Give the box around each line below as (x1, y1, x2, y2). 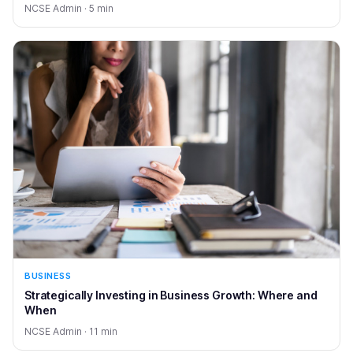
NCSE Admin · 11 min (24, 325, 117, 337)
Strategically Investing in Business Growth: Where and (24, 288, 318, 302)
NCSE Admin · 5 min (24, 2, 113, 14)
